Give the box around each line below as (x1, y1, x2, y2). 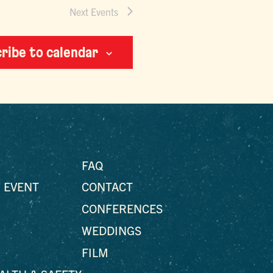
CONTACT (81, 179, 133, 194)
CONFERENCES (81, 200, 163, 216)
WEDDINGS (81, 222, 141, 238)
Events (90, 5, 118, 18)
